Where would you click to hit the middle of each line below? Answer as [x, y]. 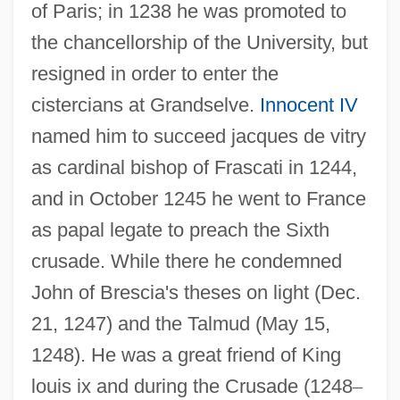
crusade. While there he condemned [186, 261]
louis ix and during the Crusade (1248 [192, 386]
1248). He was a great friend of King [186, 354]
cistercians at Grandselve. [145, 104]
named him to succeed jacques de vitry [198, 136]
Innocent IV [308, 104]
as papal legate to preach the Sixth [180, 229]
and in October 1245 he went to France [198, 198]
